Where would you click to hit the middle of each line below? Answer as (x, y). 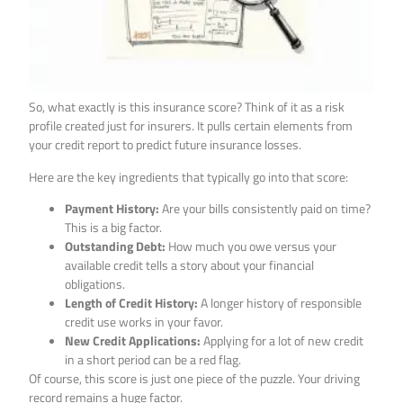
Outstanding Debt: (116, 246)
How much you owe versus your (251, 246)
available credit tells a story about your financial (190, 265)
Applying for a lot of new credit (282, 341)
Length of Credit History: (132, 303)
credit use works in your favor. (144, 322)
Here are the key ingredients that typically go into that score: (189, 176)
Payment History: (112, 209)
